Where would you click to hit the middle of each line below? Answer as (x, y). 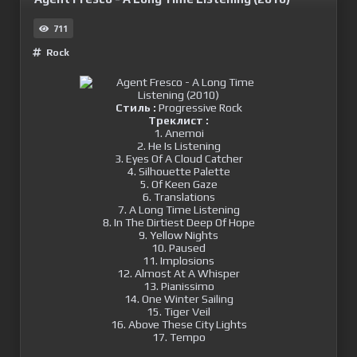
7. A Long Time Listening (178, 210)
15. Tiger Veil (178, 312)
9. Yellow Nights (178, 235)
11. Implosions (178, 261)
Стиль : (135, 108)
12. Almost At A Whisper (178, 273)
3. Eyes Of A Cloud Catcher (178, 159)
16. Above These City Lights (178, 324)
